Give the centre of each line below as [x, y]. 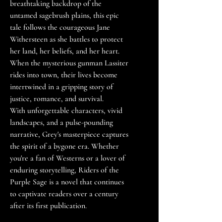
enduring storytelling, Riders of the [64, 170]
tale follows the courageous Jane [60, 28]
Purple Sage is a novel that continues [67, 182]
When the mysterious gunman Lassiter [69, 63]
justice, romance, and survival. [57, 99]
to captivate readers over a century [64, 194]
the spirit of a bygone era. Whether [64, 146]
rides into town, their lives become [64, 75]
